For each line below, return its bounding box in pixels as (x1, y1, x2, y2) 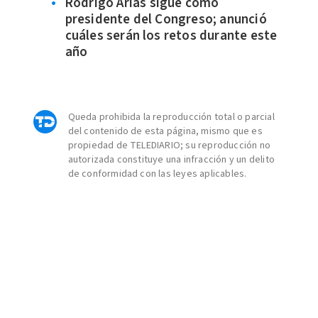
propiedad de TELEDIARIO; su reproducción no (67, 138, 271, 153)
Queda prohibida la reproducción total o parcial (67, 110, 275, 125)
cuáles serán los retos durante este (65, 26, 278, 46)
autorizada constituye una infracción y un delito (67, 153, 275, 168)
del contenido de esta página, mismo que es (67, 124, 263, 139)
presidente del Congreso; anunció (65, 10, 267, 30)
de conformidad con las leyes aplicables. (67, 167, 247, 182)
